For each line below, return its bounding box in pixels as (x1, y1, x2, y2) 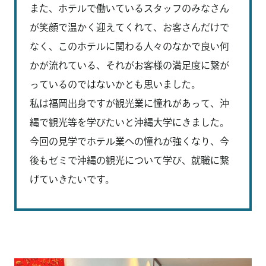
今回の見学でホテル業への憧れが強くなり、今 (30, 136, 229, 146)
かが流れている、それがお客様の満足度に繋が (30, 60, 229, 70)
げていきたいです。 (30, 174, 115, 184)
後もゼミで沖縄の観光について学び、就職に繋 (30, 155, 229, 165)
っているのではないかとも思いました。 (30, 79, 201, 89)
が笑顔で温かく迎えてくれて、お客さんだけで (30, 22, 229, 32)
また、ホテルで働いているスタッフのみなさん (30, 3, 229, 13)
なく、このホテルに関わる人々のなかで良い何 (30, 41, 229, 51)
